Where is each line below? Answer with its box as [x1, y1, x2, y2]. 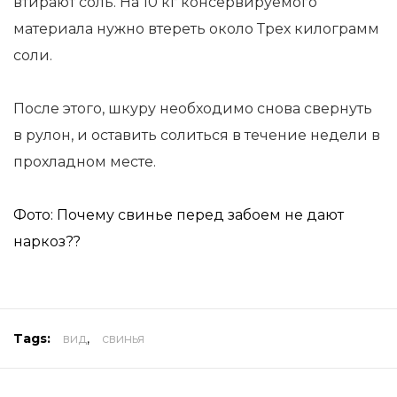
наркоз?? [13, 233, 81, 250]
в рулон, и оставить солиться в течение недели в [13, 127, 380, 144]
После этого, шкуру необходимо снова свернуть [13, 100, 372, 117]
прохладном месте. [13, 153, 156, 170]
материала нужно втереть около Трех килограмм [13, 20, 379, 37]
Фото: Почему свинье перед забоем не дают [13, 206, 344, 223]
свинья [102, 331, 144, 346]
